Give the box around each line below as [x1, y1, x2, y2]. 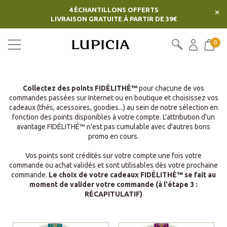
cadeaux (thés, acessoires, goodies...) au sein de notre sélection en [9, 103, 218, 111]
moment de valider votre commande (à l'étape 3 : [29, 180, 198, 188]
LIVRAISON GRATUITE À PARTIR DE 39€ [51, 15, 176, 22]
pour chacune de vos [137, 84, 204, 92]
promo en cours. [88, 132, 139, 140]
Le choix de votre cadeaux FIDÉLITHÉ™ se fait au [49, 171, 216, 179]
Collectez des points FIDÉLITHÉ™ [23, 84, 137, 92]
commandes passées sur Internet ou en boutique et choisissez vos [9, 94, 218, 102]
